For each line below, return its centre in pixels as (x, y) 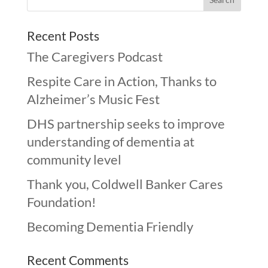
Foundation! (61, 202)
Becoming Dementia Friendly (110, 226)
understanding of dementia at (110, 141)
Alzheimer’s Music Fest (93, 99)
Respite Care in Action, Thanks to (121, 81)
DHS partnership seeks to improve (126, 124)
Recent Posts (63, 36)
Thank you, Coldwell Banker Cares (125, 184)
